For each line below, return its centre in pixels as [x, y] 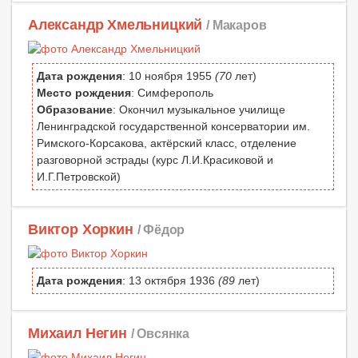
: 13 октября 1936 [170, 280]
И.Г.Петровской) [79, 176]
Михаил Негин [78, 334]
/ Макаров [237, 24]
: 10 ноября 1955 [169, 76]
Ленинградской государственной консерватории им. [173, 126]
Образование [75, 109]
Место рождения [84, 92]
